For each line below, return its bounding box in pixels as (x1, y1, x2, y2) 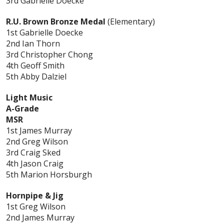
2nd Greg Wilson (6, 136, 68, 147)
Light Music (6, 92, 52, 103)
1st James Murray (6, 125, 72, 136)
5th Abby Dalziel (6, 71, 66, 82)
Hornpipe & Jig (6, 190, 63, 201)
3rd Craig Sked (6, 147, 60, 158)
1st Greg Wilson (6, 201, 65, 212)
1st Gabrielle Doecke (6, 27, 83, 38)
